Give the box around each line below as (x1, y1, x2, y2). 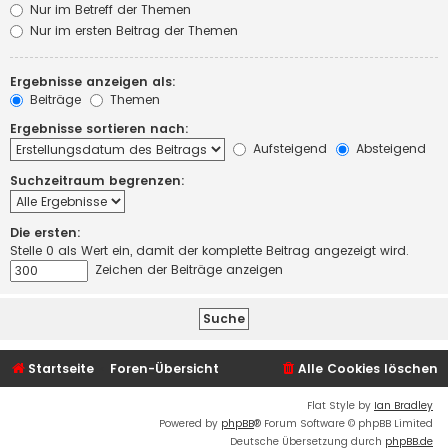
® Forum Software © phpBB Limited (254, 416, 433, 432)
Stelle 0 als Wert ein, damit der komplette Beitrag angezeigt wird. (10, 242, 409, 260)
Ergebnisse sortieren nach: (10, 120, 189, 138)
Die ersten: (10, 224, 81, 242)
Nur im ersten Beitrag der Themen (26, 22, 238, 40)
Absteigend (352, 139, 426, 157)
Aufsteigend (249, 139, 327, 157)
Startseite (28, 360, 94, 378)
